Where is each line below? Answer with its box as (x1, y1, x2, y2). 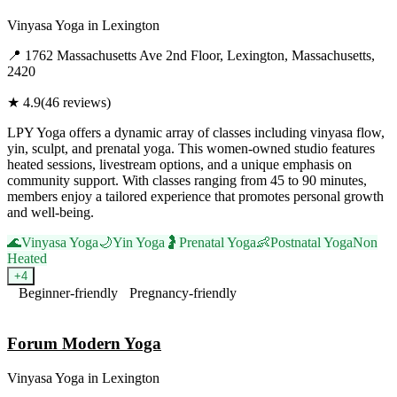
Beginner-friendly (19, 285, 118, 301)
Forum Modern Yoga (7, 333, 161, 353)
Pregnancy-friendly (129, 285, 237, 301)
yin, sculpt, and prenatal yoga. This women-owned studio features (7, 141, 375, 157)
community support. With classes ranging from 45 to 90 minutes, (7, 173, 367, 189)
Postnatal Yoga (270, 235, 353, 251)
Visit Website (7, 301, 81, 317)
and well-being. (7, 205, 94, 221)
